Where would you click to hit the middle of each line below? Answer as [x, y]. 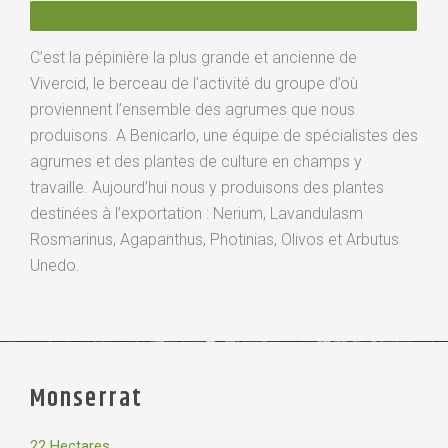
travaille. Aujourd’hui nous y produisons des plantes [207, 187]
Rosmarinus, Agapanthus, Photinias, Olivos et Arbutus [214, 239]
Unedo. [55, 265]
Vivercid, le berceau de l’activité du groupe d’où [194, 83]
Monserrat [86, 398]
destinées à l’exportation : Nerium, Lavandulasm [196, 213]
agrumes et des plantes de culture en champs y [196, 161]
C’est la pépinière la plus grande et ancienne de [193, 57]
